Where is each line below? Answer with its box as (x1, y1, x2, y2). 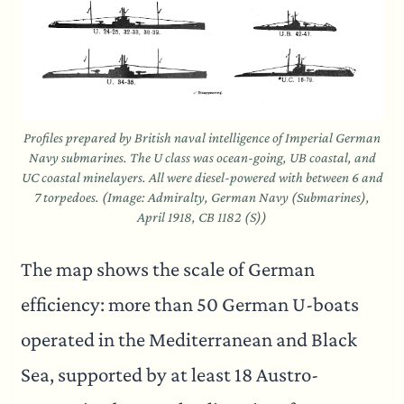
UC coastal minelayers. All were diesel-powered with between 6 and (21, 169, 383, 185)
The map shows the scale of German (20, 257, 315, 280)
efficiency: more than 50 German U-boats (20, 292, 359, 316)
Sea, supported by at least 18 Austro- (20, 363, 318, 386)
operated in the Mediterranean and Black (20, 327, 357, 351)
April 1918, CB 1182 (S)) (137, 208, 267, 225)
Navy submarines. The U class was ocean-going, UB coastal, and (28, 149, 376, 165)
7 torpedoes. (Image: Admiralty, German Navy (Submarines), (34, 188, 370, 205)
